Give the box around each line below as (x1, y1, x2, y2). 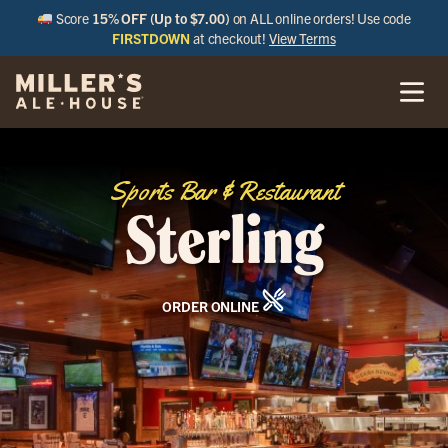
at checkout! (190, 29, 270, 47)
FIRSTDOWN (112, 29, 191, 47)
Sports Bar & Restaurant (109, 175, 339, 208)
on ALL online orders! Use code (229, 9, 412, 27)
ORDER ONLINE (162, 297, 262, 315)
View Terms (269, 29, 336, 47)
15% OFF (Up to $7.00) (91, 9, 230, 27)
